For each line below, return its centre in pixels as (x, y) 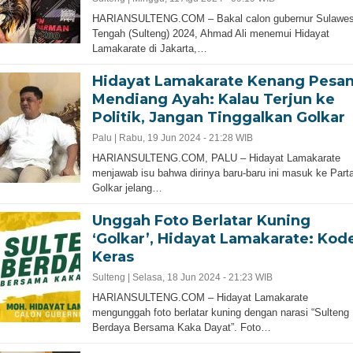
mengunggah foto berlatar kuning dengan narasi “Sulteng (220, 312)
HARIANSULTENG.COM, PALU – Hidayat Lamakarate (216, 158)
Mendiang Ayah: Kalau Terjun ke (213, 99)
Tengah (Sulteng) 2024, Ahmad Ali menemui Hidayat (210, 33)
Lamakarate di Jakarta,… (149, 48)
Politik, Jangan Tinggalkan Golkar (218, 117)
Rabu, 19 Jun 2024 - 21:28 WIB (186, 138)
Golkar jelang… (127, 188)
